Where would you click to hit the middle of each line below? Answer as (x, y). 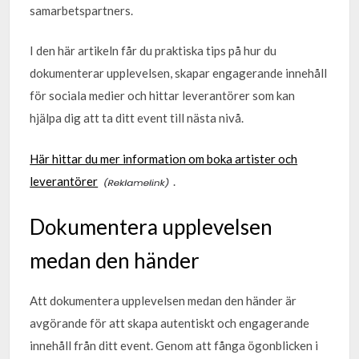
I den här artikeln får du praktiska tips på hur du (153, 50)
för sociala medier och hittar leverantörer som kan (163, 95)
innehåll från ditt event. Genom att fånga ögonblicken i (174, 345)
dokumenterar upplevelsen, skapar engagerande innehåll (179, 73)
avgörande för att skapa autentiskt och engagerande (170, 323)
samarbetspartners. (82, 10)
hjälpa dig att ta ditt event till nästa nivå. (137, 118)
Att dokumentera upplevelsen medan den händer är (163, 301)
